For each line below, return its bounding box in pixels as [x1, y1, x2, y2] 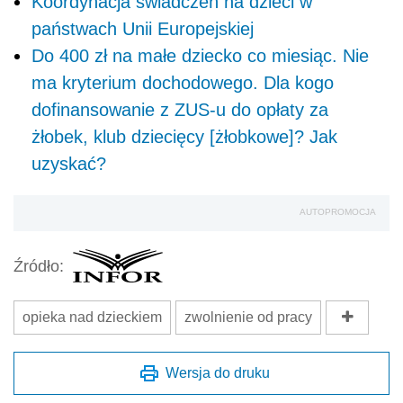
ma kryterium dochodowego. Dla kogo [31, 73, 334, 94]
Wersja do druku [166, 365, 270, 381]
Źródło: [13, 256, 64, 275]
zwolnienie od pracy [184, 309, 312, 326]
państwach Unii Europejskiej [31, 19, 254, 40]
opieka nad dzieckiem [22, 309, 162, 326]
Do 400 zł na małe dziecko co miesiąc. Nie [31, 46, 369, 67]
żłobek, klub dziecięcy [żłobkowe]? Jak [31, 127, 337, 148]
